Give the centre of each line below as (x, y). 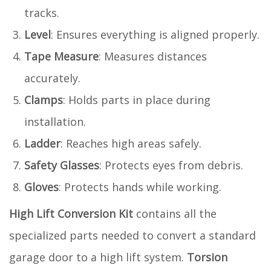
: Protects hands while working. (140, 187)
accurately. (52, 78)
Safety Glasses (62, 165)
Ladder (42, 143)
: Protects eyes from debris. (171, 165)
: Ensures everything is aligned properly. (155, 34)
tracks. (42, 12)
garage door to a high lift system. (98, 257)
